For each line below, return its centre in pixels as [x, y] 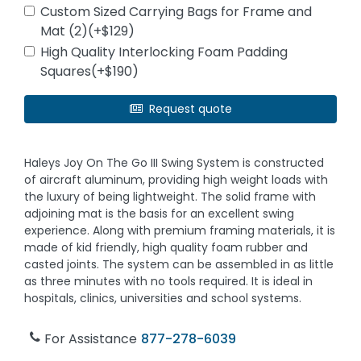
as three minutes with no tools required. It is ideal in [169, 282]
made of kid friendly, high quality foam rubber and [166, 248]
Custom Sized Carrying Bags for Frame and [176, 12]
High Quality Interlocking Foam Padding [164, 52]
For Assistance [91, 339]
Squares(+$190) [90, 71]
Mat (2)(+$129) [88, 31]
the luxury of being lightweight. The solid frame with [170, 197]
